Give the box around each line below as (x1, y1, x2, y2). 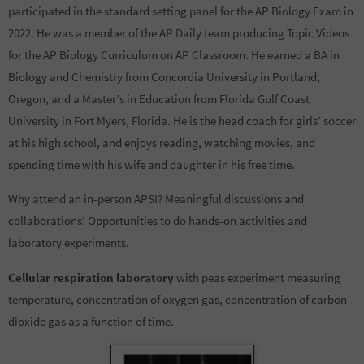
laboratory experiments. (8, 235, 129, 251)
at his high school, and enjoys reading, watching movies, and (8, 134, 315, 150)
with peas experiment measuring (174, 269, 340, 285)
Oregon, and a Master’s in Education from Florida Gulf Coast (8, 90, 310, 106)
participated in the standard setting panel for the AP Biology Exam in (8, 2, 353, 19)
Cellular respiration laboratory (8, 269, 174, 285)
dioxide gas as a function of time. (8, 313, 174, 329)
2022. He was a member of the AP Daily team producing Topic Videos (8, 24, 349, 41)
